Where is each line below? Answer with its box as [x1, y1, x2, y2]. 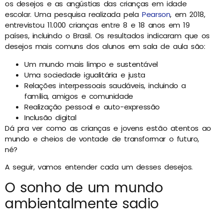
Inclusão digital [24, 112, 77, 123]
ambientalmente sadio [5, 194, 159, 213]
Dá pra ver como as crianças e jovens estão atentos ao [5, 123, 211, 133]
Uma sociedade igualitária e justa [24, 69, 145, 80]
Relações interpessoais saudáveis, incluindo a [24, 80, 186, 91]
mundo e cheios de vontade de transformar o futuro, [5, 133, 200, 144]
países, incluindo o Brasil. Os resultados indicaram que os [5, 31, 210, 41]
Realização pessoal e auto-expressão [24, 101, 160, 112]
